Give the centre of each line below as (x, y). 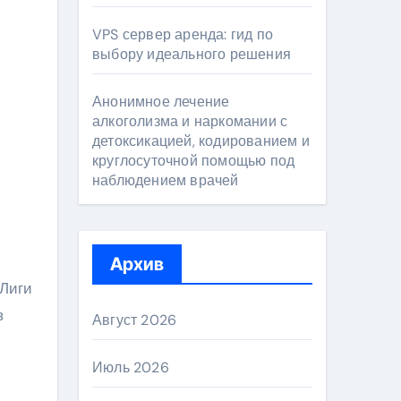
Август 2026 (135, 320)
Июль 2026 (131, 367)
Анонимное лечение (161, 102)
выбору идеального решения (192, 54)
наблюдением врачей (166, 180)
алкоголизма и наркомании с (190, 121)
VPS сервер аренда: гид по (183, 34)
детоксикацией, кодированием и (201, 141)
